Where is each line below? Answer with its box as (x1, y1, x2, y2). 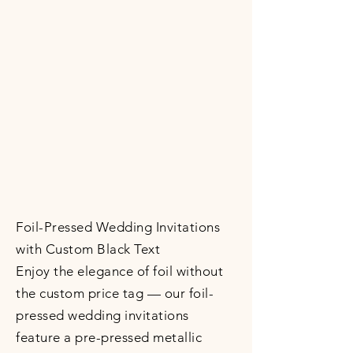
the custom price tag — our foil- (16, 285, 214, 301)
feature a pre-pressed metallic (16, 329, 203, 345)
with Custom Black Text (16, 241, 161, 257)
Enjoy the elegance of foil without (16, 263, 224, 279)
